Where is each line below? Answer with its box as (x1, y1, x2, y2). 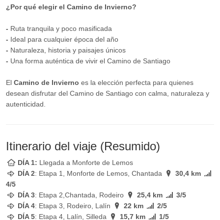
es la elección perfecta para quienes (79, 79, 193, 86)
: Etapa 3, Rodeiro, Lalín (34, 202, 112, 210)
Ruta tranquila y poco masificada (10, 25, 112, 32)
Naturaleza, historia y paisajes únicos (8, 46, 126, 54)
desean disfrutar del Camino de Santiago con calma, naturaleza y (6, 89, 209, 97)
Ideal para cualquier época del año (8, 35, 118, 43)
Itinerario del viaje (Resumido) (6, 139, 160, 153)
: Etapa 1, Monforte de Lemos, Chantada (34, 169, 164, 177)
